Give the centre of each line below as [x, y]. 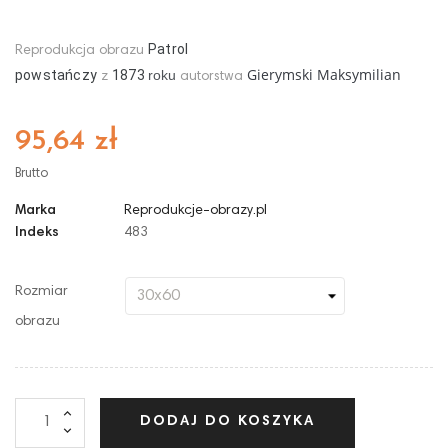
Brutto [31, 174]
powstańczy [56, 74]
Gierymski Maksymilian [324, 74]
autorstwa [214, 76]
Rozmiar [41, 291]
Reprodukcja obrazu [81, 50]
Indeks [37, 232]
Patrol [168, 48]
